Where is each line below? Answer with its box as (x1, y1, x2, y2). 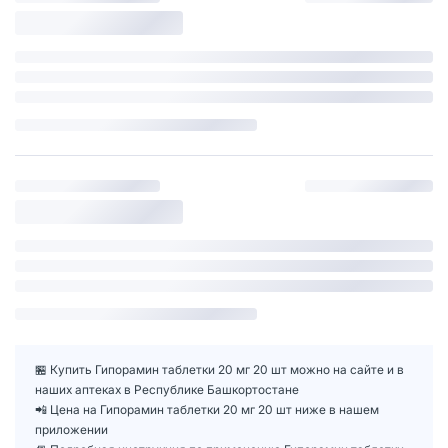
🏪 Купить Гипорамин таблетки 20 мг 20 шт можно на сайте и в (35, 361, 404, 377)
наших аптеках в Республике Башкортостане (35, 381, 299, 397)
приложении (35, 421, 108, 437)
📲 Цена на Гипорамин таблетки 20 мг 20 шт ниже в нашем (35, 401, 379, 417)
